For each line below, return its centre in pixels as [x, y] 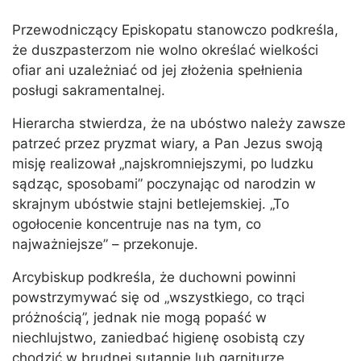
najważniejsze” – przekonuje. [105, 245]
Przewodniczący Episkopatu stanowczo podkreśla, [175, 30]
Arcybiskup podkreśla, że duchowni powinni [154, 278]
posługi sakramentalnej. [89, 91]
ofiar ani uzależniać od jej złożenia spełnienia [158, 71]
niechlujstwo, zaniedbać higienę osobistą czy [158, 338]
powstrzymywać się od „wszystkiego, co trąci [158, 298]
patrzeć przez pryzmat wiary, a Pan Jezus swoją [168, 144]
